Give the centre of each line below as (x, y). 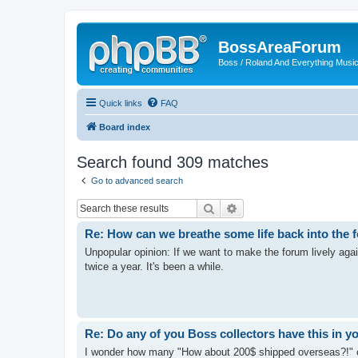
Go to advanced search (137, 180)
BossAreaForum (280, 47)
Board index (125, 127)
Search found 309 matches (173, 162)
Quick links (121, 103)
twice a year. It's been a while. (154, 266)
